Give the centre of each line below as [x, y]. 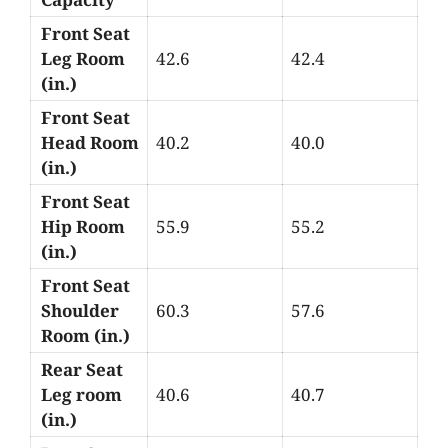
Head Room [90, 142]
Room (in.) [85, 335]
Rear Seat [82, 369]
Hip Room [83, 226]
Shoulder [80, 310]
